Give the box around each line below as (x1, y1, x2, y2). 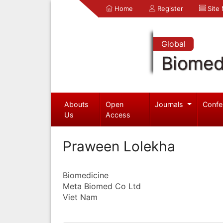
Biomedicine (63, 170, 109, 180)
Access (106, 110, 131, 119)
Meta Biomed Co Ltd (63, 181, 141, 191)
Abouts (64, 100, 89, 109)
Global (161, 39, 186, 49)
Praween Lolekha (63, 137, 175, 155)
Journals (155, 100, 186, 109)
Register (155, 4, 183, 12)
